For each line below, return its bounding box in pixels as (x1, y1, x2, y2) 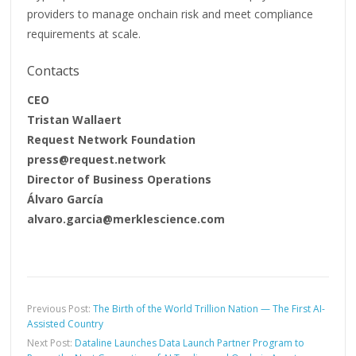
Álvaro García (27, 191, 104, 207)
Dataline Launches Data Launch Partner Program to (75, 335, 305, 350)
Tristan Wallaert (27, 111, 122, 127)
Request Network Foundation (27, 131, 196, 147)
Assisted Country (27, 316, 104, 331)
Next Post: (27, 335, 75, 350)
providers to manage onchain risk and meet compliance (27, 6, 314, 21)
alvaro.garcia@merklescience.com (27, 211, 226, 226)
